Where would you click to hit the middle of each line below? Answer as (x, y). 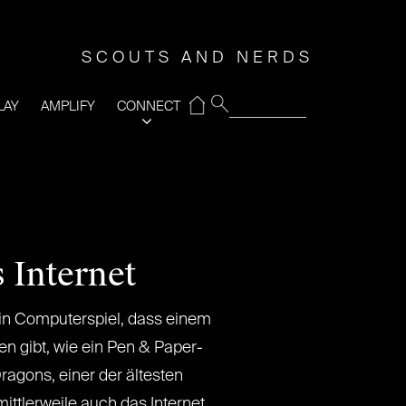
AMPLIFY (68, 106)
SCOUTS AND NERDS (198, 58)
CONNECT (149, 106)
